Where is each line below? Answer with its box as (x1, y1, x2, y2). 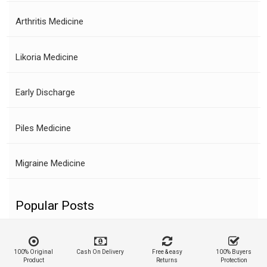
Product (23, 256, 44, 263)
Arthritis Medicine (15, 16, 83, 27)
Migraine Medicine (15, 158, 85, 169)
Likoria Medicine (15, 51, 78, 63)
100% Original (14, 248, 53, 255)
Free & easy (151, 248, 182, 255)
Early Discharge (15, 87, 75, 98)
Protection (220, 256, 247, 263)
